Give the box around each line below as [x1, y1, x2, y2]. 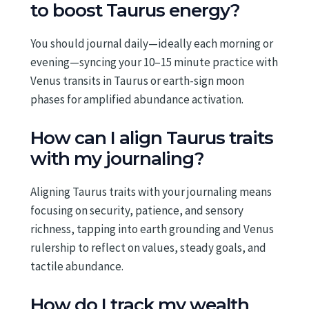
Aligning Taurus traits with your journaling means [30, 184, 272, 200]
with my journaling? [30, 148, 204, 170]
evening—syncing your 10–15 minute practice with [30, 54, 278, 70]
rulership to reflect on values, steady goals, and [30, 240, 266, 256]
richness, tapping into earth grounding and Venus [30, 221, 274, 237]
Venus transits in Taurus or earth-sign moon [30, 73, 244, 89]
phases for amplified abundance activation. [30, 92, 243, 108]
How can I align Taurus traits [30, 127, 273, 150]
